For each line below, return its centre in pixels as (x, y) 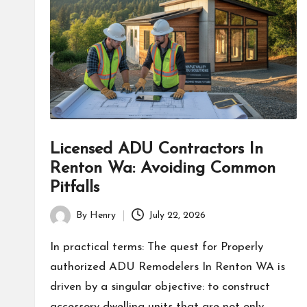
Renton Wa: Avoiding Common (163, 168)
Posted (64, 223)
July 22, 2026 (177, 216)
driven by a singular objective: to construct (160, 286)
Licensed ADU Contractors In (157, 149)
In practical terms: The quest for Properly (157, 247)
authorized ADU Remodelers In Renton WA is (168, 267)
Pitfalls (75, 187)
